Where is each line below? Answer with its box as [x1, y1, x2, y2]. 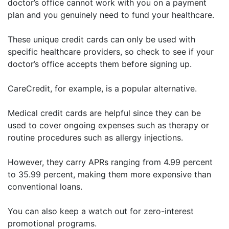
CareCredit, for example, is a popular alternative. [8, 83, 197, 94]
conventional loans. [8, 181, 82, 192]
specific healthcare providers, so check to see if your [8, 47, 214, 57]
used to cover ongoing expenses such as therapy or [8, 120, 209, 130]
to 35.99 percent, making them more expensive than [8, 169, 211, 179]
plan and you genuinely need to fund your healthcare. [8, 10, 214, 20]
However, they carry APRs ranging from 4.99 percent [8, 157, 213, 167]
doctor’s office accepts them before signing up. [8, 59, 192, 69]
